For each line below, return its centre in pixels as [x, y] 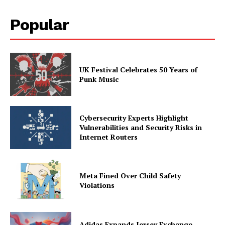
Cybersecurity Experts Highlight [134, 118]
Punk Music [99, 79]
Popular [39, 25]
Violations [97, 185]
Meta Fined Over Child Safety [130, 176]
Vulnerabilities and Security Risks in [141, 128]
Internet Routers [109, 137]
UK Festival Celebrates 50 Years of [139, 70]
